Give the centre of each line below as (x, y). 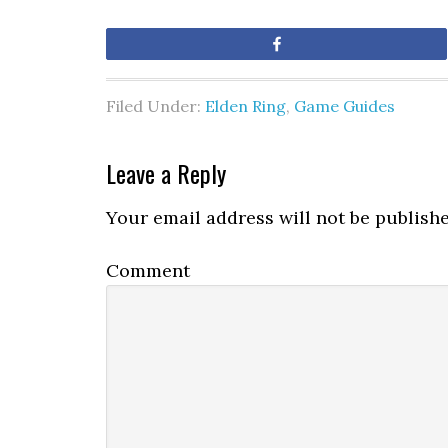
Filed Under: (155, 106)
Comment (148, 270)
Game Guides (344, 106)
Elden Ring (245, 106)
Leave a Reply (166, 173)
